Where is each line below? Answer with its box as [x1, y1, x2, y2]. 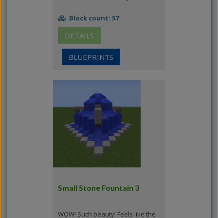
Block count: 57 [68, 14, 119, 22]
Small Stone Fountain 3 [58, 183, 139, 192]
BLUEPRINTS [69, 52, 113, 62]
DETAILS [65, 31, 94, 40]
